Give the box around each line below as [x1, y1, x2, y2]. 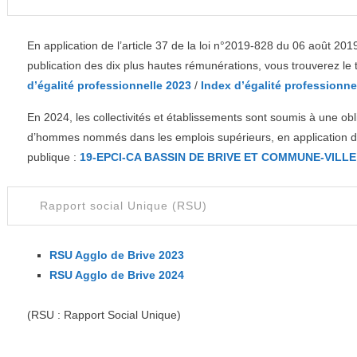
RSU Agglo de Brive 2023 [49, 249, 185, 261]
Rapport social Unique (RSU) [40, 199, 208, 212]
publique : [27, 151, 80, 163]
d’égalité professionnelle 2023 [27, 79, 192, 92]
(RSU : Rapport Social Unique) [27, 308, 182, 321]
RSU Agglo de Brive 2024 [49, 269, 185, 281]
